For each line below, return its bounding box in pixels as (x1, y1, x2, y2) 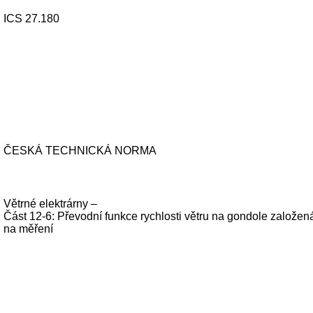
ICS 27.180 (3, 13, 59, 24)
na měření (3, 223, 53, 235)
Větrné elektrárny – (3, 198, 97, 210)
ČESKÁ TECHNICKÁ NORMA (3, 145, 156, 156)
